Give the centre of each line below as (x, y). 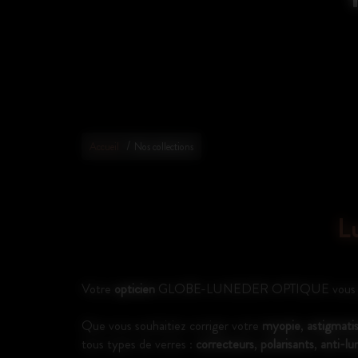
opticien (135, 289)
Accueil (104, 147)
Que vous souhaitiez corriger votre (172, 326)
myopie (282, 326)
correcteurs (225, 344)
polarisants (287, 344)
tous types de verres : (139, 344)
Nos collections (164, 147)
